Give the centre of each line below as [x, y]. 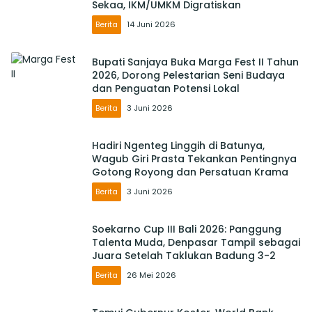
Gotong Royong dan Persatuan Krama [190, 172]
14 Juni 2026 [151, 25]
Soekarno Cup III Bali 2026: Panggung [187, 229]
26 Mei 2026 [151, 275]
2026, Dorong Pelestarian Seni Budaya [188, 76]
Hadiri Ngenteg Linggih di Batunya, [178, 146]
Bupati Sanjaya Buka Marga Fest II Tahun [195, 62]
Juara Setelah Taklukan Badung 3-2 [184, 256]
